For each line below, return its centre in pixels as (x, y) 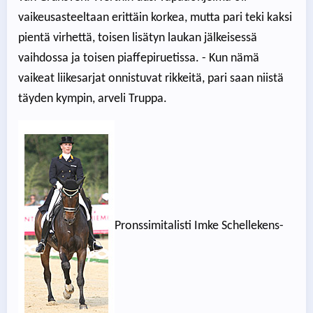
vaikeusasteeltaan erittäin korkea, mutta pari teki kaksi (155, 18)
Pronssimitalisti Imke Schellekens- (199, 226)
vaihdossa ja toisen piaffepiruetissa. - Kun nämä (139, 59)
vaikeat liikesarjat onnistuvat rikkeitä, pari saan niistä (151, 79)
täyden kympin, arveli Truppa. (93, 99)
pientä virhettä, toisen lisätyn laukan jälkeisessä (138, 38)
